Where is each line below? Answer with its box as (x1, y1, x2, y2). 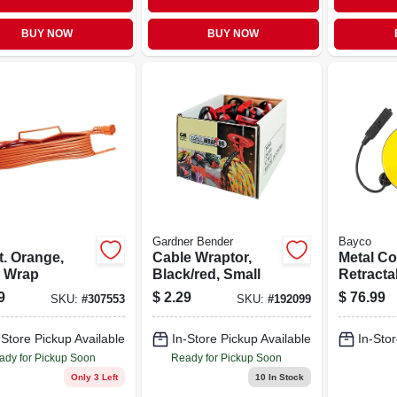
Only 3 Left (70, 371, 118, 382)
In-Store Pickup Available (171, 331, 311, 346)
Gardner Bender (152, 235, 233, 248)
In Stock (266, 371, 304, 382)
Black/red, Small (152, 266, 261, 282)
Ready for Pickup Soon (170, 351, 282, 364)
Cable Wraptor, (152, 249, 252, 265)
